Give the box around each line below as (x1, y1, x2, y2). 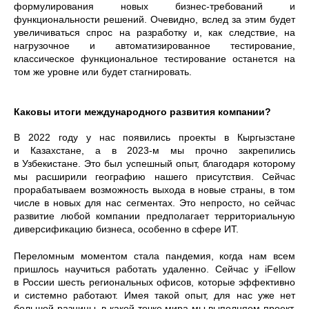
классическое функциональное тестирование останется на (14, 53, 295, 64)
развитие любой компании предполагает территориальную (14, 210, 295, 221)
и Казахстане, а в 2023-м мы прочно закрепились (14, 145, 295, 156)
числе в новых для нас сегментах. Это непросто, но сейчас (14, 197, 295, 208)
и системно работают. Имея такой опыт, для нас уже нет (14, 290, 295, 301)
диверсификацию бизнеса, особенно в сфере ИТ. (14, 223, 239, 235)
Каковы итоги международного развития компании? (14, 106, 271, 117)
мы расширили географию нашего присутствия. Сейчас (14, 171, 295, 182)
